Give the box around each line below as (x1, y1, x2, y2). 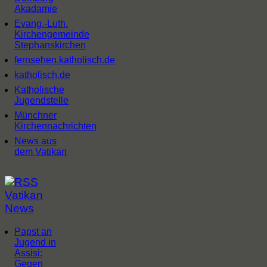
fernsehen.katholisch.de (14, 55, 115, 66)
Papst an (14, 226, 52, 237)
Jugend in (14, 237, 56, 248)
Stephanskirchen (14, 40, 86, 51)
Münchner (14, 110, 57, 121)
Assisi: (14, 248, 42, 259)
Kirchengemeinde (14, 29, 89, 40)
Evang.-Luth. (14, 18, 68, 29)
